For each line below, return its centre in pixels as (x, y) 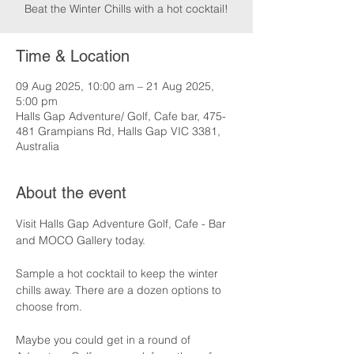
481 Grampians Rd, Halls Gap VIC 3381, (118, 131)
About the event (71, 193)
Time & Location (73, 56)
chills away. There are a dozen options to (120, 290)
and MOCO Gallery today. (81, 240)
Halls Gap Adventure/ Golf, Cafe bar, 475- (121, 116)
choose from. (49, 307)
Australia (38, 146)
